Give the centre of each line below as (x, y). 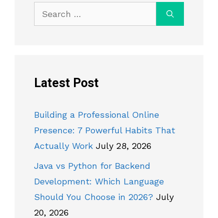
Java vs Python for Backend (92, 166)
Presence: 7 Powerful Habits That (105, 130)
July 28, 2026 (124, 146)
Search (48, 9)
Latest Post (66, 84)
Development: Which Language (99, 182)
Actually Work (64, 146)
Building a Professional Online (97, 115)
